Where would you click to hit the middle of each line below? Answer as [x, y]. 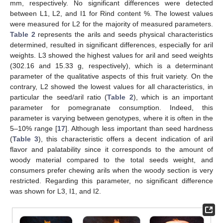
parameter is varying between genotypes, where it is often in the [111, 118]
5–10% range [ [34, 128]
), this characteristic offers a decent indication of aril [126, 139]
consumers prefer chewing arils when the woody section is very [111, 170]
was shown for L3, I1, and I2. [56, 191]
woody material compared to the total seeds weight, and [111, 160]
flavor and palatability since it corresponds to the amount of [111, 149]
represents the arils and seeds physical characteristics [124, 34]
